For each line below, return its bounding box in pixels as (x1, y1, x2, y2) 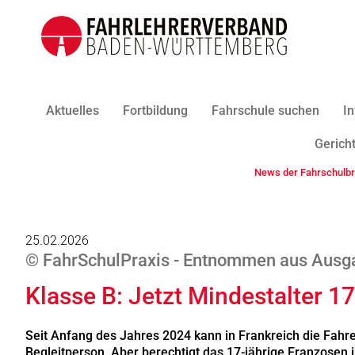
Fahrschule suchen (211, 103, 319, 118)
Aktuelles (45, 103, 99, 118)
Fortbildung (122, 103, 188, 118)
